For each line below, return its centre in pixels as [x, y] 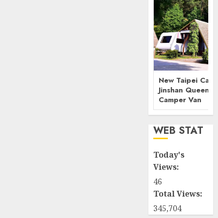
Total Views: [179, 194]
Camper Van [180, 100]
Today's [169, 155]
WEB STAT [179, 131]
